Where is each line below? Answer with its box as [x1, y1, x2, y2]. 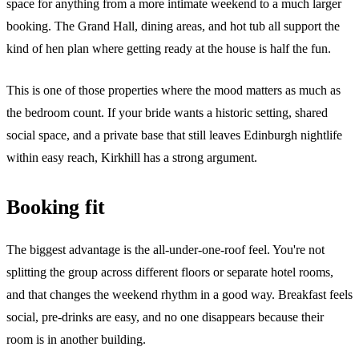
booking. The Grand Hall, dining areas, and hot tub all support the [6, 18, 340, 33]
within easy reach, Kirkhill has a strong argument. [6, 150, 257, 164]
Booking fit [6, 195, 105, 219]
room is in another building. [6, 332, 146, 346]
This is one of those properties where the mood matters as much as [6, 83, 341, 97]
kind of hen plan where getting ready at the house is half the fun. [6, 41, 331, 55]
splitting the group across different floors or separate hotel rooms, [6, 264, 333, 279]
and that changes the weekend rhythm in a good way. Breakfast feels [6, 287, 353, 301]
